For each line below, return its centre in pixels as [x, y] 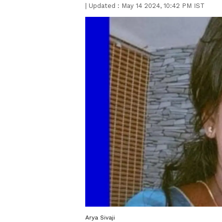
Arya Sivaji [100, 217]
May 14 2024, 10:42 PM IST [163, 6]
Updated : [104, 6]
